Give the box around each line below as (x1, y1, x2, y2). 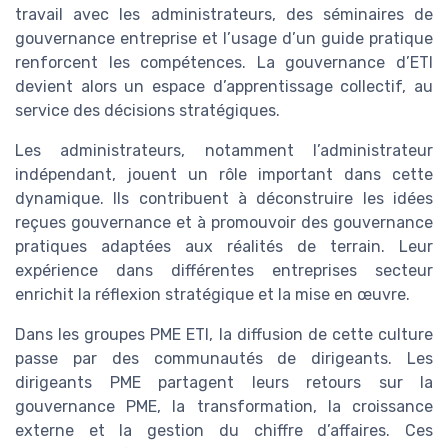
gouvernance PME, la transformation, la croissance (15, 397, 433, 417)
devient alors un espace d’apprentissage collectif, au (15, 77, 433, 97)
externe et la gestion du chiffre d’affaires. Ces (15, 421, 433, 441)
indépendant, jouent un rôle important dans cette (15, 165, 433, 185)
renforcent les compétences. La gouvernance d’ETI (15, 53, 433, 73)
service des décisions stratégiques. (15, 101, 280, 121)
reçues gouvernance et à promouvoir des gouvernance (15, 213, 433, 233)
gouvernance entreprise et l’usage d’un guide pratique (15, 29, 433, 49)
